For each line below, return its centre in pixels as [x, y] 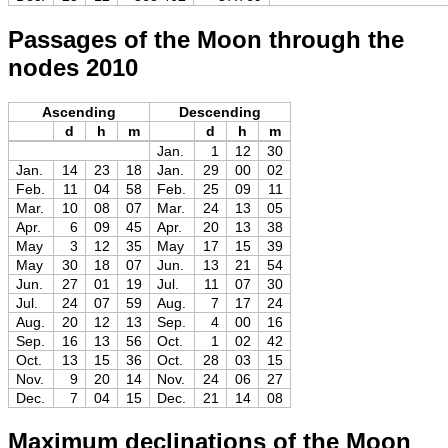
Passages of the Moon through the [206, 39]
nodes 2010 [73, 67]
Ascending [79, 111]
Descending [220, 111]
